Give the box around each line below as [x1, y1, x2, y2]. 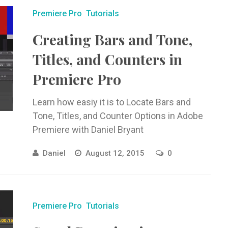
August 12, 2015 [85, 149, 147, 158]
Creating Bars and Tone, [32, 30, 192, 49]
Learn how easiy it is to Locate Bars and [32, 97, 191, 107]
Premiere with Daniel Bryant [32, 124, 144, 135]
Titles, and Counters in [32, 50, 182, 69]
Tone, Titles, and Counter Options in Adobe [32, 110, 203, 121]
